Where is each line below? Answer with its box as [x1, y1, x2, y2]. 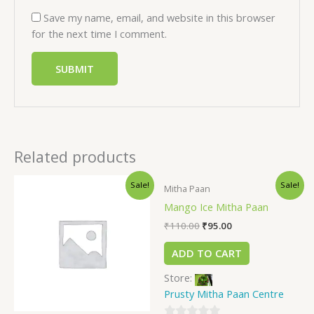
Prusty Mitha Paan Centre [164, 286, 284, 301]
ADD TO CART [171, 246, 242, 261]
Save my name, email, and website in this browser [43, 10, 276, 25]
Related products [14, 146, 136, 167]
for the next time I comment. [32, 26, 168, 41]
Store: [164, 270, 195, 285]
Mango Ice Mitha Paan [164, 200, 268, 214]
